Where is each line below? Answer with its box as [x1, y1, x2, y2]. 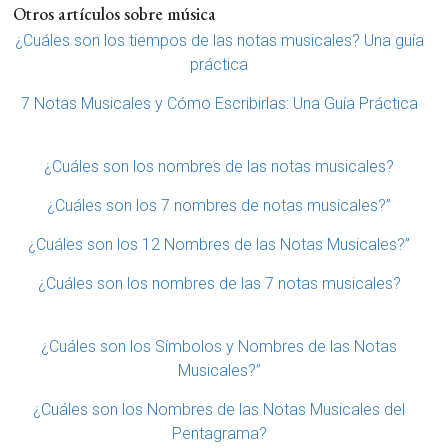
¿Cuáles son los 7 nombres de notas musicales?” [47, 196, 391, 216]
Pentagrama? [171, 424, 267, 444]
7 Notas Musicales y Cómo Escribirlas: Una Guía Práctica [20, 94, 418, 114]
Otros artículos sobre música [12, 2, 216, 26]
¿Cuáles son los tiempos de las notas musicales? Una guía [14, 31, 424, 51]
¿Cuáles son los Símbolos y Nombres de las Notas [41, 337, 397, 357]
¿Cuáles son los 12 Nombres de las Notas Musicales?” [28, 235, 410, 255]
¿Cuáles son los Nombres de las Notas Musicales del [33, 400, 405, 420]
